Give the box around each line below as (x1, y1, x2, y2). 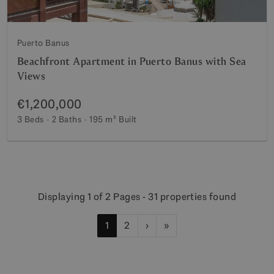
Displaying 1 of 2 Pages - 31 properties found (37, 190, 237, 203)
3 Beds (17, 113, 44, 125)
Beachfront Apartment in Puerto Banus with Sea (17, 54, 246, 68)
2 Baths (51, 113, 82, 125)
